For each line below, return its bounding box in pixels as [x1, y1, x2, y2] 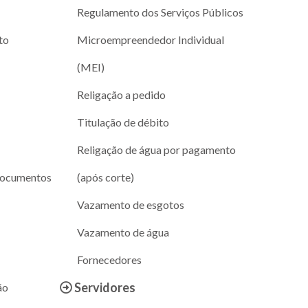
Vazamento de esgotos [76, 197, 184, 211]
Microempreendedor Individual [76, 32, 224, 46]
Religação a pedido [76, 87, 166, 101]
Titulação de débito [76, 115, 169, 129]
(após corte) [76, 170, 134, 184]
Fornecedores [76, 252, 142, 266]
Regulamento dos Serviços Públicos [76, 5, 243, 19]
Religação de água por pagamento [76, 142, 236, 156]
